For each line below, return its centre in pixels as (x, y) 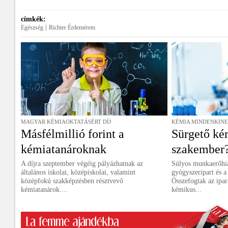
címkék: (33, 19)
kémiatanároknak (64, 149)
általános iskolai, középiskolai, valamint (78, 172)
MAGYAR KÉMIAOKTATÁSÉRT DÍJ (66, 122)
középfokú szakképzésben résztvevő (72, 181)
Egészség (32, 27)
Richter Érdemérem (72, 27)
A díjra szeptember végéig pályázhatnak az (82, 164)
